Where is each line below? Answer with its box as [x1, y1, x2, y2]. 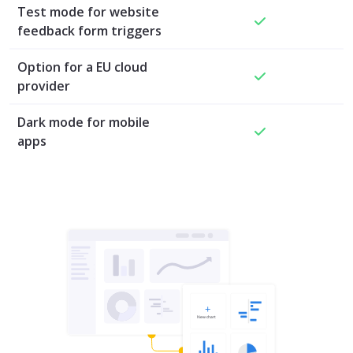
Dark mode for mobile [17, 113, 150, 131]
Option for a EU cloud [17, 58, 147, 76]
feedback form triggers [17, 21, 162, 39]
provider [17, 76, 70, 95]
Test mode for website [17, 2, 159, 20]
